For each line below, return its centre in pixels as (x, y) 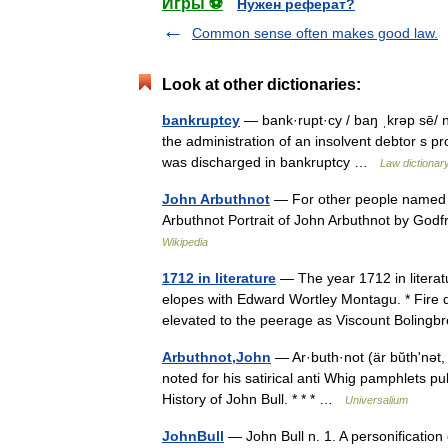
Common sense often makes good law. (315, 33)
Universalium (376, 400)
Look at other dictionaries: (261, 84)
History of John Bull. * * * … (253, 399)
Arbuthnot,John (216, 357)
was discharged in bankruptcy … (271, 162)
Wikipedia (185, 242)
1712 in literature (219, 278)
